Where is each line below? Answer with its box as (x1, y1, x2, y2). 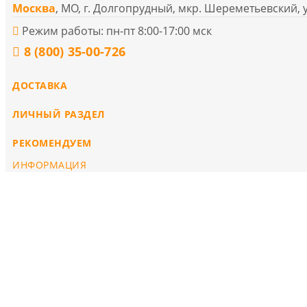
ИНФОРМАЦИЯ (12, 158, 87, 171)
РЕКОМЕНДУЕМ (12, 136, 92, 149)
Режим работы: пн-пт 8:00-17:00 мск (19, 23, 212, 38)
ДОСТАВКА (12, 78, 68, 92)
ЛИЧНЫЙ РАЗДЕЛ (12, 107, 105, 121)
